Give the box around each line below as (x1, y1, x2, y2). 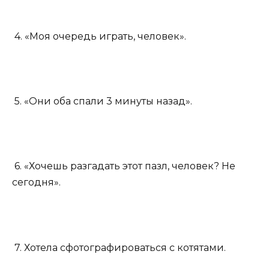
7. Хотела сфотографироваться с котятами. (12, 241, 226, 253)
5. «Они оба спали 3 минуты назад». (12, 95, 192, 107)
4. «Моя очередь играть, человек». (12, 30, 186, 42)
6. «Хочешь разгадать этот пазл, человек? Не (12, 160, 235, 172)
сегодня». (12, 177, 61, 189)
